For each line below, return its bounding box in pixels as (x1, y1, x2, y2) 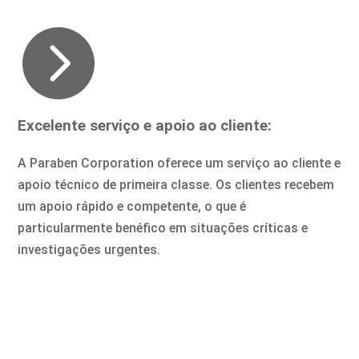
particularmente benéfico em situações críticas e (18, 220, 309, 236)
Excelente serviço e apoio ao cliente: (18, 117, 272, 135)
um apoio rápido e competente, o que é (18, 199, 247, 215)
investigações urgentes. (18, 242, 161, 258)
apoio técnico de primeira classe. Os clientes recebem (18, 177, 335, 193)
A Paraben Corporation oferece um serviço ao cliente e (18, 155, 341, 171)
